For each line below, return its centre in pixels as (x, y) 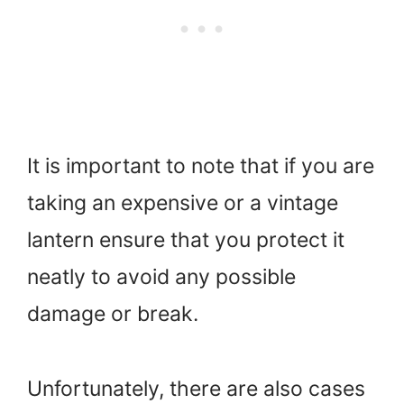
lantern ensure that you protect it (186, 240)
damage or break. (113, 314)
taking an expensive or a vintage (183, 203)
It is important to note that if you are (201, 166)
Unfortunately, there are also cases (196, 388)
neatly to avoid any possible (161, 277)
